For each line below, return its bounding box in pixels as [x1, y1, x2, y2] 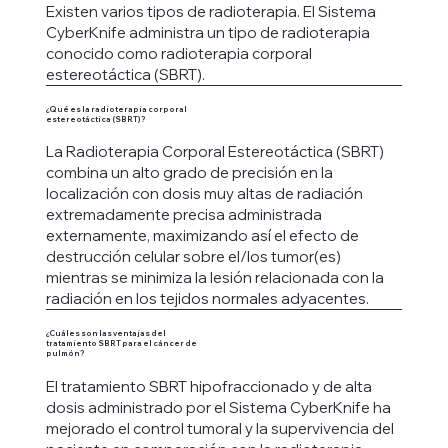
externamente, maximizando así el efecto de [45, 226, 359, 246]
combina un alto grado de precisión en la [45, 163, 333, 183]
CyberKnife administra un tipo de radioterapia [45, 22, 370, 42]
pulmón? [45, 349, 84, 359]
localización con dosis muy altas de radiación [45, 184, 363, 204]
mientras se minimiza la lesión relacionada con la [45, 268, 384, 288]
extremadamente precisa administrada [45, 205, 322, 225]
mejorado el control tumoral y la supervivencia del [45, 418, 394, 438]
